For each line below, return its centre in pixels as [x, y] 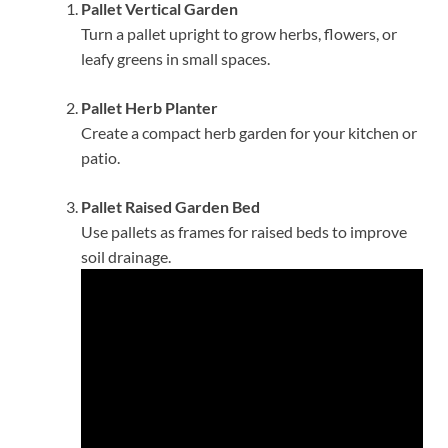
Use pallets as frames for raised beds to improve [244, 231]
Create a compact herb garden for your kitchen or [249, 132]
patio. [100, 157]
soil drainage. [126, 256]
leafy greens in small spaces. [175, 58]
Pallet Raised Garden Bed [170, 206]
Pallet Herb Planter [149, 107]
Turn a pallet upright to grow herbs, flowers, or [239, 33]
